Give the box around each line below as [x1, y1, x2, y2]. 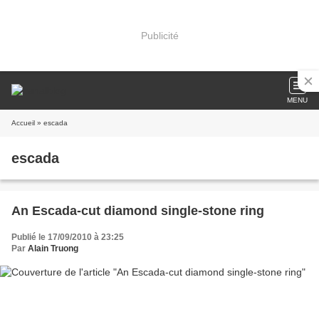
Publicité [140, 29, 179, 41]
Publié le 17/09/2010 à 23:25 [11, 232, 124, 242]
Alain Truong [28, 244, 78, 253]
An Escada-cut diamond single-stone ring [11, 204, 264, 218]
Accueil [11, 119, 35, 127]
